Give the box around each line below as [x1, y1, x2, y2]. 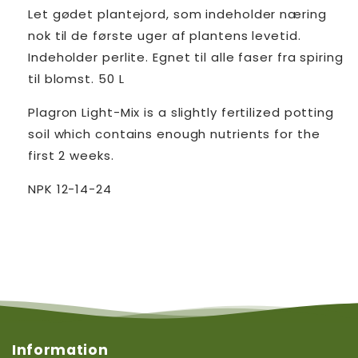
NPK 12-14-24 [28, 180, 112, 197]
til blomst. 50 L [28, 70, 125, 87]
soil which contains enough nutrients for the [28, 125, 320, 142]
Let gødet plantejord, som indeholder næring [28, 5, 327, 22]
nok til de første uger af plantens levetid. [28, 26, 301, 44]
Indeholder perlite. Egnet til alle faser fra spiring [28, 48, 344, 66]
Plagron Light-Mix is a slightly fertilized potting [28, 103, 334, 121]
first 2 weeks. [28, 146, 118, 164]
